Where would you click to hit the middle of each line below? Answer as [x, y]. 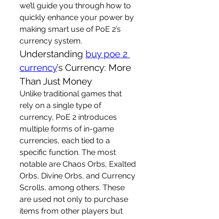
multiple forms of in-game [67, 129]
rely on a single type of [60, 105]
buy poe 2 [107, 54]
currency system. [51, 41]
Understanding [53, 54]
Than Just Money [56, 81]
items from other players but [71, 211]
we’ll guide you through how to [75, 6]
